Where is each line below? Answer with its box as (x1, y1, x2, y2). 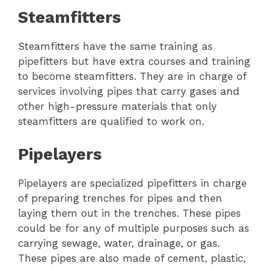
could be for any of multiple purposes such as (18, 222, 249, 234)
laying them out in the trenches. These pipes (18, 207, 241, 219)
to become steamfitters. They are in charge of (18, 70, 246, 82)
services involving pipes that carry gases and (18, 85, 240, 97)
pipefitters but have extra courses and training (18, 55, 250, 67)
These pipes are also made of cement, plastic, (18, 252, 246, 264)
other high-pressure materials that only (18, 100, 217, 112)
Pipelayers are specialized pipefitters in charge (18, 177, 247, 189)
